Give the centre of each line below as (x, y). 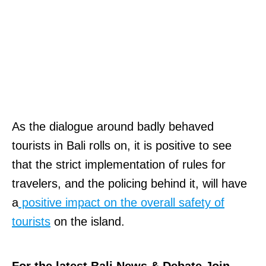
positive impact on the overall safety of (121, 202)
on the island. (89, 221)
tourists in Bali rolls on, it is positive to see (122, 145)
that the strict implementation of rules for (119, 164)
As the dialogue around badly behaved (113, 126)
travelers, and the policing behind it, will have (129, 183)
